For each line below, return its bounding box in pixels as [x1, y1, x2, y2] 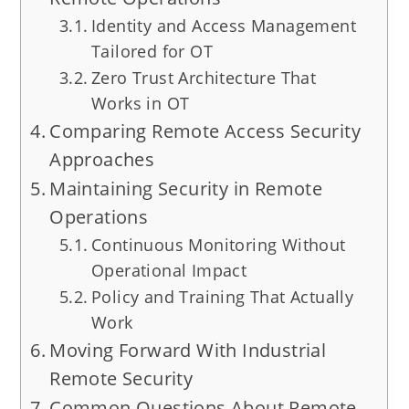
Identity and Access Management [90, 15, 356, 37]
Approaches [49, 147, 155, 173]
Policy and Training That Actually [90, 286, 354, 309]
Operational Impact [90, 259, 247, 282]
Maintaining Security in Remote [49, 176, 323, 202]
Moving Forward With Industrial [49, 338, 327, 363]
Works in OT [90, 92, 190, 115]
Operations [49, 204, 149, 230]
